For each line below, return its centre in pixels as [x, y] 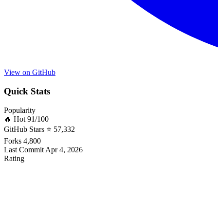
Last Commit [24, 149]
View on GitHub [30, 73]
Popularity [20, 110]
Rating [14, 158]
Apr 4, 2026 [64, 149]
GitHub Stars [24, 129]
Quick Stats [27, 91]
